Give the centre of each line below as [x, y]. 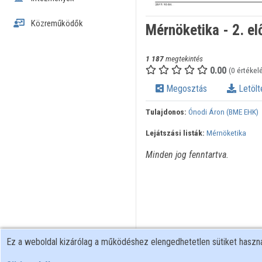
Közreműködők [56, 23]
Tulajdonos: [166, 112]
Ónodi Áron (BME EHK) [223, 112]
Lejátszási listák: [175, 133]
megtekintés [183, 59]
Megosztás [185, 89]
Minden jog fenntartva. [187, 155]
